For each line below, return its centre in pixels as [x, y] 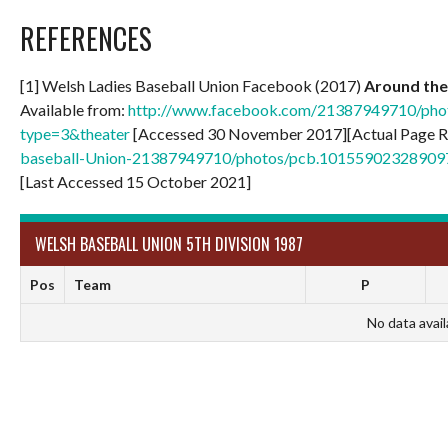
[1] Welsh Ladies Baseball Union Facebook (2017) [192, 85]
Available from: [74, 109]
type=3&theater [75, 133]
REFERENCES [86, 38]
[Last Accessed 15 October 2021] [135, 181]
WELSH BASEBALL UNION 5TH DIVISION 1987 [169, 243]
